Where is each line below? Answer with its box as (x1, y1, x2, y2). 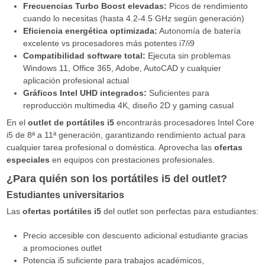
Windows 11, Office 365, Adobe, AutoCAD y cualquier (22, 63, 221, 73)
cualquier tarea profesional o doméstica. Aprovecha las (6, 142, 214, 152)
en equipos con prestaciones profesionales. (49, 154, 215, 164)
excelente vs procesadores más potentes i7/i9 (22, 38, 195, 48)
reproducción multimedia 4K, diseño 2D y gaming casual (22, 100, 234, 110)
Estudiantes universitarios (6, 190, 124, 201)
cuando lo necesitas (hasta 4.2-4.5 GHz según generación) (22, 13, 244, 23)
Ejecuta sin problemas (145, 50, 231, 60)
